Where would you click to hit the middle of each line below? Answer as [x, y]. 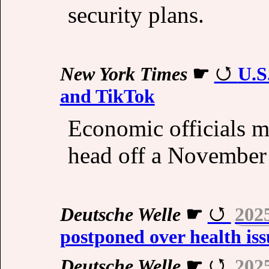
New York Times [123, 74]
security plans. [136, 14]
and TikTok [107, 96]
